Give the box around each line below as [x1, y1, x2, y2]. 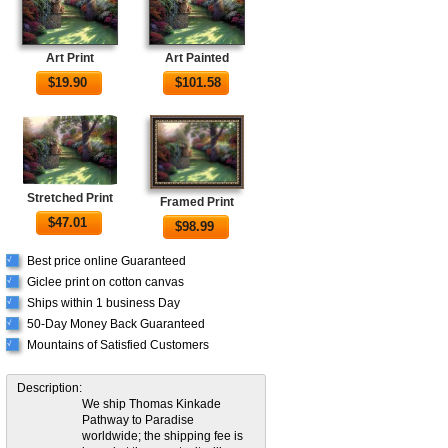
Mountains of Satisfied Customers [27, 337, 209, 352]
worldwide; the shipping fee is [82, 428, 243, 443]
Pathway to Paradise [82, 412, 194, 427]
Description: [17, 380, 82, 395]
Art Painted [165, 50, 230, 65]
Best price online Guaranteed [27, 253, 186, 268]
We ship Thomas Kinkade [82, 396, 221, 411]
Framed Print [160, 194, 235, 209]
